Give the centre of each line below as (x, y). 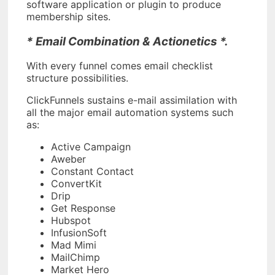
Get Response (83, 208)
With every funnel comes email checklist (120, 66)
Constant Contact (92, 172)
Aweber (68, 159)
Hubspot (71, 221)
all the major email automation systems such (130, 113)
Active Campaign (91, 147)
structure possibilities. (77, 78)
